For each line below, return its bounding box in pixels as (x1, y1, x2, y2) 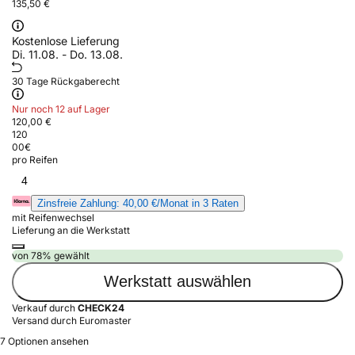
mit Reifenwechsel (12, 211, 94, 223)
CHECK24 (78, 301, 124, 314)
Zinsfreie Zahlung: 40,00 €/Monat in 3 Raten (37, 197, 239, 209)
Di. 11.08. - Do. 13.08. (12, 47, 123, 61)
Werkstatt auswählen (104, 273, 251, 291)
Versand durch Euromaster (12, 314, 132, 326)
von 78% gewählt (12, 249, 90, 261)
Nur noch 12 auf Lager (12, 102, 110, 115)
